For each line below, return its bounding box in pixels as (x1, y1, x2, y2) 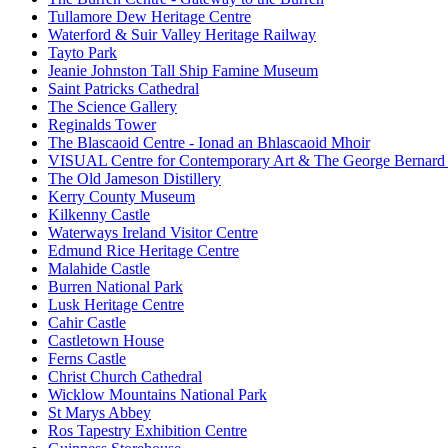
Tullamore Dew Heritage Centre (48, 8, 251, 26)
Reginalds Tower (48, 116, 156, 134)
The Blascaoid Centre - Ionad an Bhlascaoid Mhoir (48, 134, 370, 152)
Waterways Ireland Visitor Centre (48, 224, 258, 242)
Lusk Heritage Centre (48, 296, 184, 314)
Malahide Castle (48, 260, 150, 278)
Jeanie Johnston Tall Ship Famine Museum (48, 62, 318, 80)
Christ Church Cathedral (48, 368, 202, 386)
